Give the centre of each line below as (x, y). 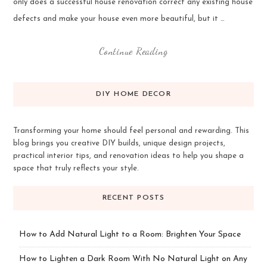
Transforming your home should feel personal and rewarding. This (131, 131)
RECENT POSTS (133, 198)
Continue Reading (133, 51)
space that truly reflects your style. (76, 168)
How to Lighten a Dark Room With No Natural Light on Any (133, 259)
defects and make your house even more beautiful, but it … (119, 19)
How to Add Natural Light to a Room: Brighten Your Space (130, 235)
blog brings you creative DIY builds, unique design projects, (119, 143)
